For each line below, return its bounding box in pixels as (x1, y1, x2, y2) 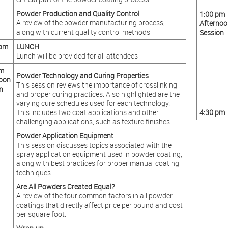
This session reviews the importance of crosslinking (16, 80, 177, 90)
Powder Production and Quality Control (16, 9, 139, 18)
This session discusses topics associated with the (16, 140, 172, 150)
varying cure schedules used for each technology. (16, 98, 170, 108)
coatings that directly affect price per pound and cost (16, 200, 183, 210)
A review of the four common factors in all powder (16, 191, 173, 201)
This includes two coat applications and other (16, 107, 159, 117)
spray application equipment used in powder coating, (16, 149, 182, 159)
